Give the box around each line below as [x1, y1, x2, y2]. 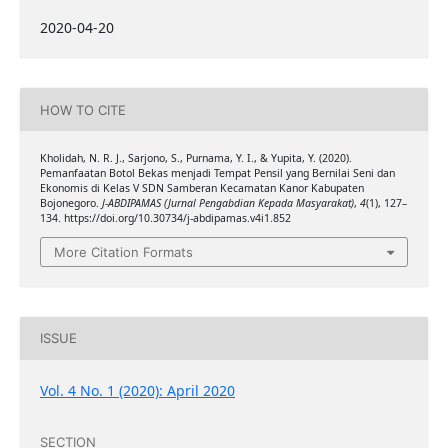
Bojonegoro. [39, 196, 102, 211]
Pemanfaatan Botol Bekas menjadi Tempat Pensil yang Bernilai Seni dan [39, 166, 395, 181]
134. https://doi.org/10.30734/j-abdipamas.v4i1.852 [39, 211, 291, 226]
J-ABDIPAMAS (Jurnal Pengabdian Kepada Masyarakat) [101, 196, 354, 211]
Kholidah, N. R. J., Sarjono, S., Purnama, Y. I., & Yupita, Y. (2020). [39, 151, 352, 166]
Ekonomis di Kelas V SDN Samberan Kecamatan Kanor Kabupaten [39, 181, 364, 196]
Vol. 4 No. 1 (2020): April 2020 [39, 380, 235, 400]
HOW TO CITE [39, 101, 126, 118]
